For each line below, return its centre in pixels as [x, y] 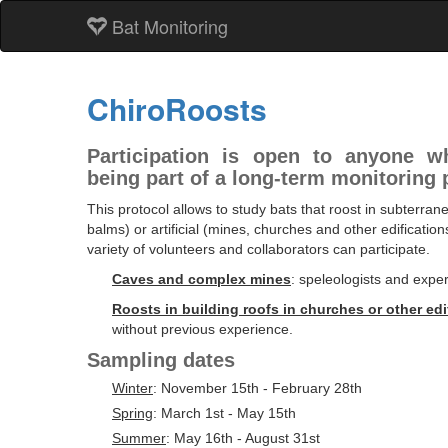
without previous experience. [202, 329]
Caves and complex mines [201, 279]
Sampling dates [161, 360]
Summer [139, 438]
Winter [132, 388]
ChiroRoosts [177, 108]
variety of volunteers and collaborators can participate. [258, 249]
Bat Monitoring [170, 26]
